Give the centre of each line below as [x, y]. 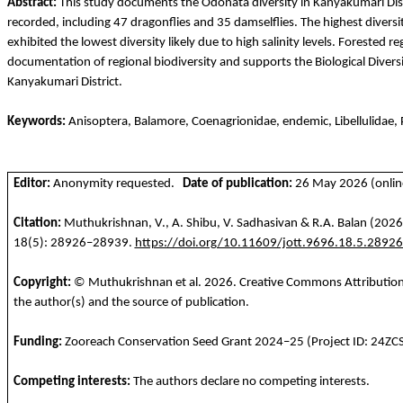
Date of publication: [237, 184]
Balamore [160, 122]
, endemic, [305, 122]
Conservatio [150, 342]
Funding [36, 342]
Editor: [33, 184]
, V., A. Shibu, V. [192, 223]
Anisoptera [98, 122]
